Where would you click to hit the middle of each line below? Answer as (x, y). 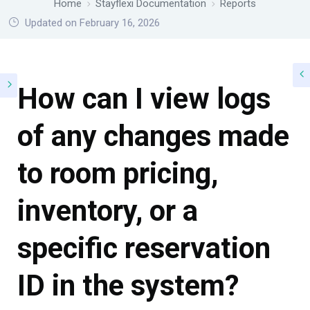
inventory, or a (108, 211)
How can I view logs (144, 99)
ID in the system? (128, 285)
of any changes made (153, 136)
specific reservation (144, 248)
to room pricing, (118, 173)
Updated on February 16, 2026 (91, 23)
